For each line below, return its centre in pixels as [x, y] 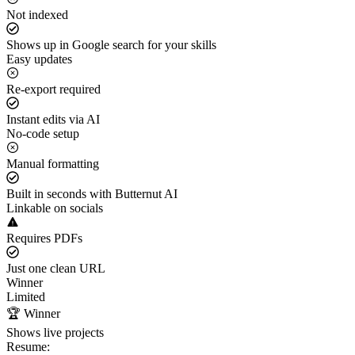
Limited [26, 296]
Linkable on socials [55, 208]
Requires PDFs [44, 238]
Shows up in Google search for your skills [111, 44]
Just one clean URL [56, 268]
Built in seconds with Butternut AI [92, 193]
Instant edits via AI [53, 119]
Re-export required [53, 89]
